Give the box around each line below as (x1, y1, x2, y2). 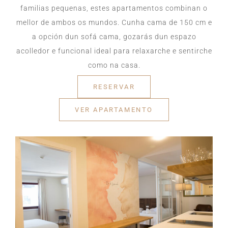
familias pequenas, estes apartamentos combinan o (20, 4, 208, 12)
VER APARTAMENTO (75, 105, 153, 113)
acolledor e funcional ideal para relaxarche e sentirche (16, 46, 212, 55)
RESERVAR (93, 82, 135, 91)
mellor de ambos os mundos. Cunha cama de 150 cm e (16, 18, 212, 26)
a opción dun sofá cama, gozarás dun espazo (32, 32, 196, 41)
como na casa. (88, 61, 140, 69)
